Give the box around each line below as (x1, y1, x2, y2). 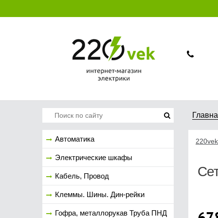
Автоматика (55, 135, 94, 143)
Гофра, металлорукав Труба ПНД (55, 209, 167, 217)
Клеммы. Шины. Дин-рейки (55, 190, 145, 199)
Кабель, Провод (55, 172, 109, 180)
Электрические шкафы (55, 153, 132, 162)
